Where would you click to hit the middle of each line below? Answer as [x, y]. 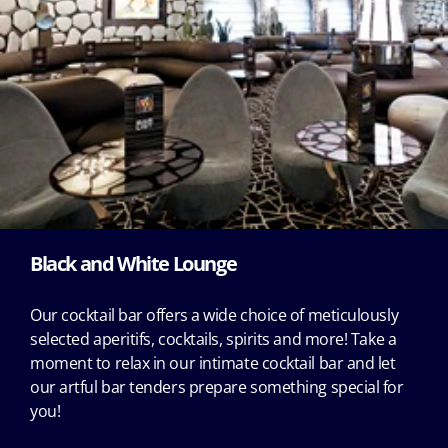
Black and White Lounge [133, 264]
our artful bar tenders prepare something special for [217, 387]
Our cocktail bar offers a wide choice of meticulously [214, 315]
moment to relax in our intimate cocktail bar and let [213, 363]
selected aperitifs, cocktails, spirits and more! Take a [213, 339]
